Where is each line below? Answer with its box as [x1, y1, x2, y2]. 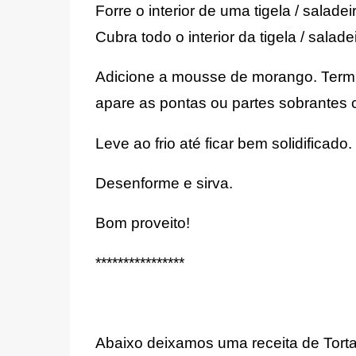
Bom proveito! [95, 215, 190, 232]
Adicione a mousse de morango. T [95, 68, 329, 86]
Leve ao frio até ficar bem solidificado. [95, 134, 352, 152]
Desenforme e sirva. [95, 174, 233, 192]
